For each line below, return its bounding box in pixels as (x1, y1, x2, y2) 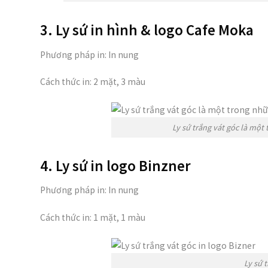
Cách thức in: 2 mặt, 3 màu (40, 76, 145, 88)
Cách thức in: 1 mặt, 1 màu (40, 211, 145, 223)
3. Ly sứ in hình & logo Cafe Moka (40, 20, 254, 40)
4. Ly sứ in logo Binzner (40, 156, 191, 175)
